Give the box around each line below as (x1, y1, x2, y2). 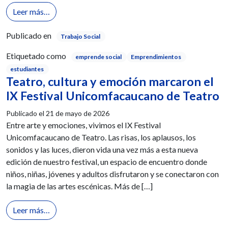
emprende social (75, 52, 122, 61)
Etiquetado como (6, 50, 66, 61)
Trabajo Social (60, 32, 100, 40)
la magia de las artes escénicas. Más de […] (6, 181, 153, 191)
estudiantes (10, 65, 44, 73)
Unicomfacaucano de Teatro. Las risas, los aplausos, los (6, 132, 196, 142)
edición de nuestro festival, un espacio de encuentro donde (6, 157, 207, 167)
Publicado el (6, 109, 46, 118)
